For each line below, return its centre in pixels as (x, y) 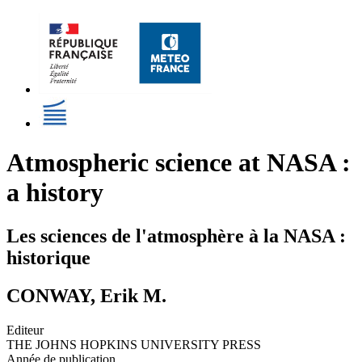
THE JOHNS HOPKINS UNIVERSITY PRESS (134, 344)
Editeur (25, 330)
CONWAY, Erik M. (86, 295)
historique (48, 257)
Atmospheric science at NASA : (179, 163)
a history (55, 193)
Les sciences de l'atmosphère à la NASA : (176, 236)
